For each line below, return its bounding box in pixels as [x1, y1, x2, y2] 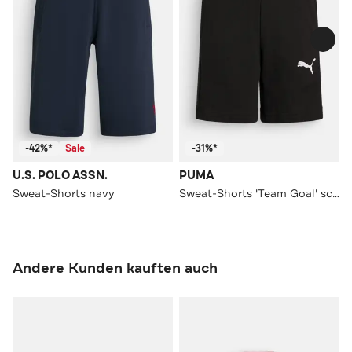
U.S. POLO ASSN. [13, 167, 108, 183]
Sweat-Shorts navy [13, 185, 115, 200]
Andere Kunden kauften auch [13, 258, 218, 277]
